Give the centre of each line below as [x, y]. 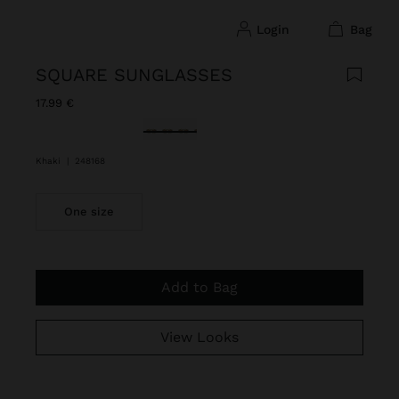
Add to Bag [204, 287]
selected [171, 128]
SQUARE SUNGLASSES [134, 75]
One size [89, 212]
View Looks [204, 337]
